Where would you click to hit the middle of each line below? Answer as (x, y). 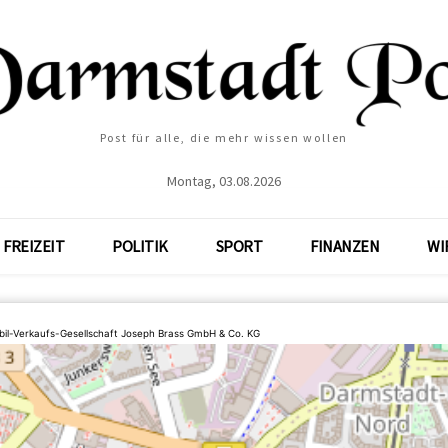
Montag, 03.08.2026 (224, 181)
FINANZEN (345, 246)
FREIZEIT (34, 246)
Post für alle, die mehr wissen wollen (224, 137)
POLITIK (140, 246)
